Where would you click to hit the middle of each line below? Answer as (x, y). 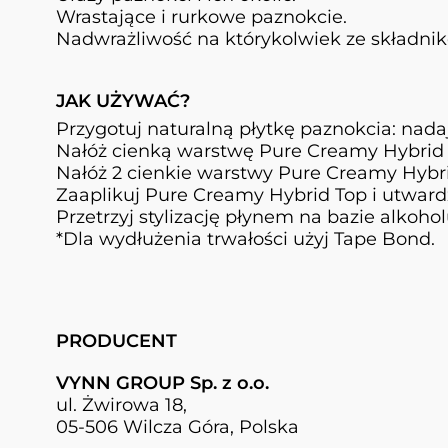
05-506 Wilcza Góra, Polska (177, 427)
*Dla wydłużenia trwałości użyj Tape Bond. (245, 239)
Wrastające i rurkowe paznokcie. (201, 17)
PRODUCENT (116, 341)
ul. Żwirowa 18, (121, 405)
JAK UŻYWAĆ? (123, 101)
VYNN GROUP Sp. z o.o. (162, 383)
